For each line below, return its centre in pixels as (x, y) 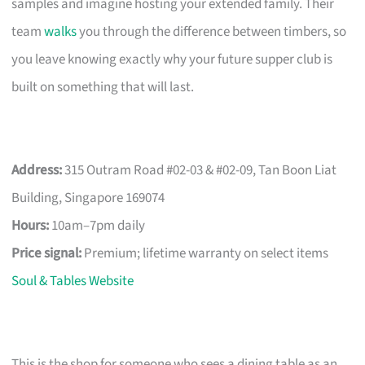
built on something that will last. (103, 87)
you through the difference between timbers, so (212, 31)
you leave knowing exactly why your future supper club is (172, 59)
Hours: (31, 225)
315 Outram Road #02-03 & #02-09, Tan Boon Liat (200, 170)
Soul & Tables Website (73, 281)
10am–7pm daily (97, 225)
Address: (37, 170)
